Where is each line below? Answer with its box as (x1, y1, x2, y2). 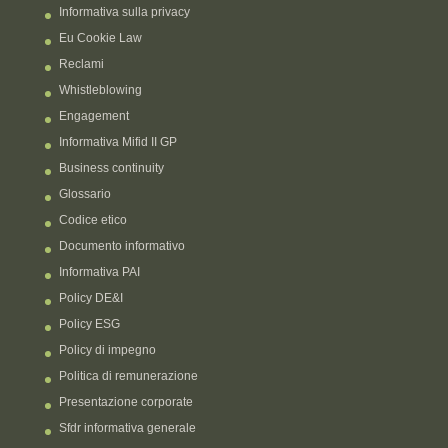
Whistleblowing (58, 83, 142, 98)
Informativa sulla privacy (58, 5, 190, 20)
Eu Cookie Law (58, 31, 142, 46)
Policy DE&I (58, 291, 123, 306)
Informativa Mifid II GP (58, 135, 177, 150)
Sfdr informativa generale (58, 421, 196, 436)
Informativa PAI (58, 265, 140, 280)
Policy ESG (58, 317, 120, 332)
